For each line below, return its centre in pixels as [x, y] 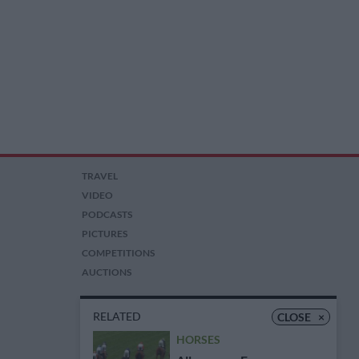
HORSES [198, 339]
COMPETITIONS [119, 253]
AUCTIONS [107, 272]
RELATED [117, 316]
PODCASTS [107, 215]
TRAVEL [100, 176]
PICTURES [105, 234]
